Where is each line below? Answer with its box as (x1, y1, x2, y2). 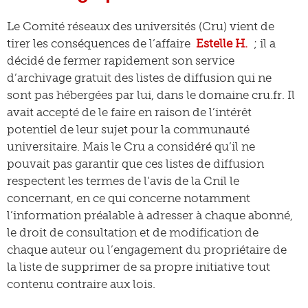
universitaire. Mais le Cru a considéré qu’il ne (7, 140, 255, 153)
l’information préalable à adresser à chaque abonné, (7, 208, 293, 222)
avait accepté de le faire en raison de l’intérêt (7, 105, 252, 119)
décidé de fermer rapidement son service (7, 54, 234, 67)
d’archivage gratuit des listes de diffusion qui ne (7, 71, 272, 85)
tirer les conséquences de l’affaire (7, 36, 193, 50)
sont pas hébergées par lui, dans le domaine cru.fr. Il (7, 88, 295, 102)
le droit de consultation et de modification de (7, 225, 258, 239)
